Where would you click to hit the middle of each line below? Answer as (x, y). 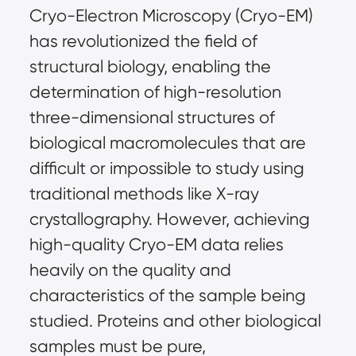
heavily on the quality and (130, 270)
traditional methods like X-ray (144, 194)
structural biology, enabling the (150, 67)
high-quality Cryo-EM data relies (156, 245)
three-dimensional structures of (152, 118)
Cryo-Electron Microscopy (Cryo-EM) (171, 16)
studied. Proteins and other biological (175, 321)
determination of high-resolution (155, 92)
